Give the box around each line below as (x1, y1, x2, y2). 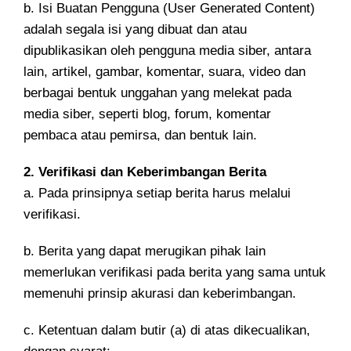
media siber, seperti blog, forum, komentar (24, 107, 271, 121)
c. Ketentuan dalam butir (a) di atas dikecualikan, (24, 323, 310, 338)
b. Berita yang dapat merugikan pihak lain (24, 244, 266, 259)
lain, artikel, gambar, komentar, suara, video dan (24, 64, 306, 79)
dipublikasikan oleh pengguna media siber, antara (24, 43, 311, 58)
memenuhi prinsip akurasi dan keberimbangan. (24, 286, 296, 301)
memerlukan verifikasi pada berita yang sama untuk (24, 265, 326, 280)
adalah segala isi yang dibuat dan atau (24, 22, 247, 37)
